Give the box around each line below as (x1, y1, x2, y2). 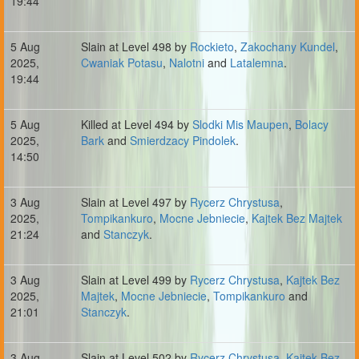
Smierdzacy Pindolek (130, 132, 236, 148)
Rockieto (190, 38, 234, 54)
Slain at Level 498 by (81, 38, 190, 54)
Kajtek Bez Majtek (252, 210, 342, 226)
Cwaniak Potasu (81, 54, 163, 71)
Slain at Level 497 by (81, 194, 190, 210)
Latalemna (230, 54, 284, 71)
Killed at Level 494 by (81, 116, 192, 132)
